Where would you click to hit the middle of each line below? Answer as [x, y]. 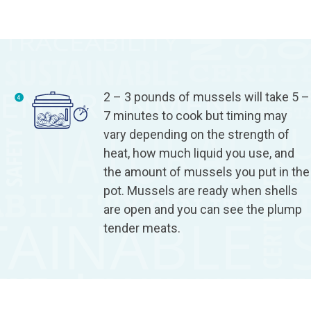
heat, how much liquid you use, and [199, 153]
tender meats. [142, 228]
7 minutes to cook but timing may [196, 115]
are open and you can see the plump [203, 209]
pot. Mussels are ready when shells [201, 190]
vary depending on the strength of [197, 134]
